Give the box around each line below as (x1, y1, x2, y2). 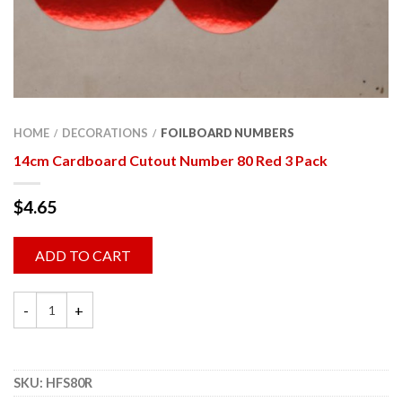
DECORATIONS (62, 126, 148, 141)
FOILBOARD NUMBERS (161, 126, 294, 141)
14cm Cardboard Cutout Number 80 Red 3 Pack (13, 152, 328, 170)
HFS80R (46, 375, 92, 391)
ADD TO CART (35, 247, 131, 265)
